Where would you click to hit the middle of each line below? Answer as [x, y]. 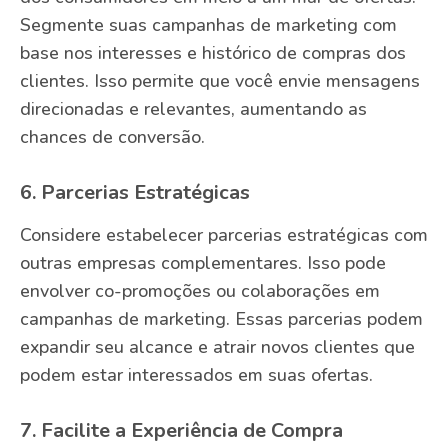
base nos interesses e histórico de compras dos [213, 53]
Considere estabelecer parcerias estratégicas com [224, 235]
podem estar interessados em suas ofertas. [196, 375]
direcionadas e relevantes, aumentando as [193, 109]
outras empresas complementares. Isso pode [203, 263]
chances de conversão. [112, 137]
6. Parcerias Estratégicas [135, 193]
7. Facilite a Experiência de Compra [181, 431]
